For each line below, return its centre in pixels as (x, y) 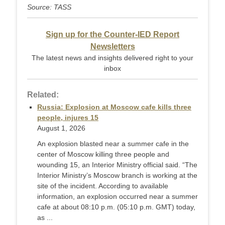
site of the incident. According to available (103, 186)
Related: (43, 95)
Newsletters (113, 46)
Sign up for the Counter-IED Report (113, 34)
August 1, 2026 (61, 128)
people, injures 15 (68, 118)
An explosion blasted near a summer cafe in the (113, 144)
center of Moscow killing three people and (103, 154)
